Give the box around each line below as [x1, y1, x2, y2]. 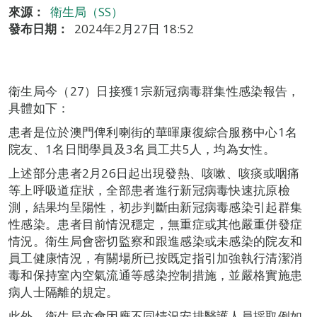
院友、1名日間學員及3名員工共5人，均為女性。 [8, 141, 275, 157]
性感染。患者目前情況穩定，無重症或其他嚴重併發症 [8, 216, 303, 232]
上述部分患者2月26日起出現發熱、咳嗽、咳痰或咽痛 [8, 165, 300, 181]
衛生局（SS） [50, 4, 123, 20]
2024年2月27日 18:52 [74, 21, 194, 37]
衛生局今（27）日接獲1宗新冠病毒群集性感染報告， [8, 83, 300, 99]
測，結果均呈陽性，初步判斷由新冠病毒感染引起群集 [8, 199, 303, 215]
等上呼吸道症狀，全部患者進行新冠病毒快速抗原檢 [8, 182, 290, 198]
